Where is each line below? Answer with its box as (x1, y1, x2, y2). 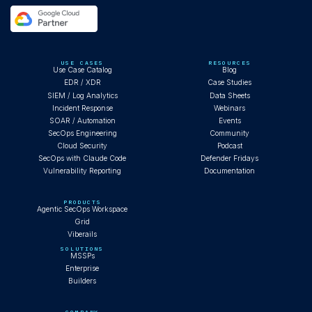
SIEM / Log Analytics (47, 91, 118, 100)
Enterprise (65, 264, 100, 273)
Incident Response (52, 103, 113, 112)
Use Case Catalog (52, 65, 112, 75)
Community (210, 128, 250, 137)
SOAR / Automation (49, 116, 116, 125)
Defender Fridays (201, 154, 259, 163)
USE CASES (61, 59, 104, 67)
